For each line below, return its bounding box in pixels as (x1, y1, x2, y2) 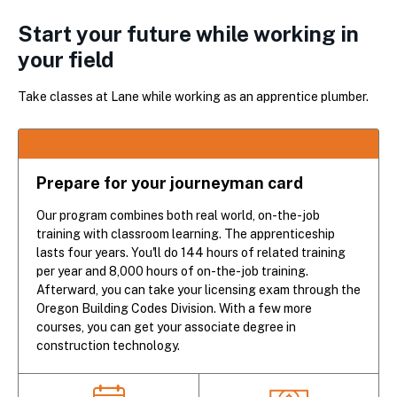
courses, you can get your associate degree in (36, 319, 296, 334)
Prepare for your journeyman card (36, 173, 303, 192)
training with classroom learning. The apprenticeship (36, 226, 335, 241)
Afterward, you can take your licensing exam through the (36, 282, 361, 297)
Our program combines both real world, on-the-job (36, 207, 320, 222)
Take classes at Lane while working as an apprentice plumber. (18, 90, 369, 105)
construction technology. (36, 338, 180, 353)
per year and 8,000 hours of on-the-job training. (36, 263, 308, 278)
